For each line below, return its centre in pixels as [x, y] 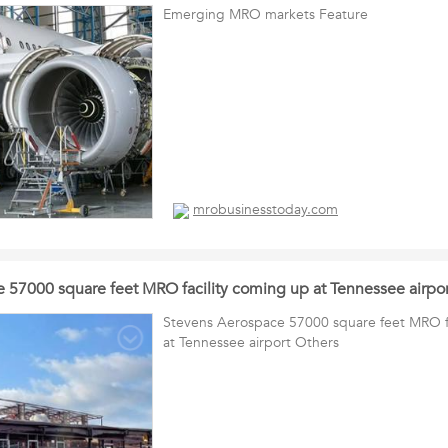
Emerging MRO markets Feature [265, 14]
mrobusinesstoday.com [265, 210]
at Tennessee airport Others [251, 342]
